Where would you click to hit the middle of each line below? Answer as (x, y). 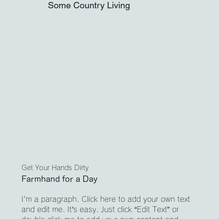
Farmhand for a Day (60, 179)
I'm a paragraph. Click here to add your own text (106, 199)
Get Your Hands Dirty (55, 168)
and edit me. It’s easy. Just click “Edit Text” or (100, 210)
